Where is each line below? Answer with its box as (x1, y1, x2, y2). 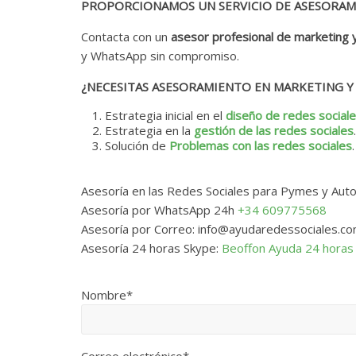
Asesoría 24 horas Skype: (81, 240, 222, 257)
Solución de (105, 137, 169, 154)
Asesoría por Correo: (81, 221, 198, 238)
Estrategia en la (105, 122, 194, 139)
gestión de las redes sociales (194, 122, 354, 139)
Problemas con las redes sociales (169, 137, 352, 154)
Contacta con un (81, 29, 171, 45)
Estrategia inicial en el (105, 107, 226, 124)
